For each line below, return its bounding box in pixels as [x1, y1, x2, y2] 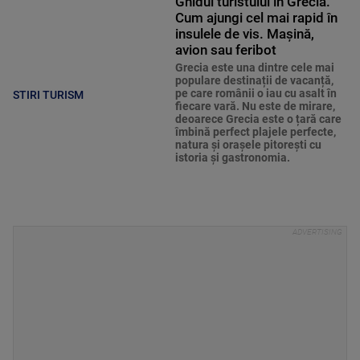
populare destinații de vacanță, [174, 74, 333, 88]
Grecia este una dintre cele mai [174, 61, 334, 75]
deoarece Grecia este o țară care [174, 112, 342, 126]
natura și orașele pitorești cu [174, 138, 321, 152]
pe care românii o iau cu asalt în [174, 87, 337, 100]
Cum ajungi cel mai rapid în [174, 10, 337, 27]
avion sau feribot [174, 42, 276, 59]
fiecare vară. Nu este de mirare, [174, 100, 335, 113]
